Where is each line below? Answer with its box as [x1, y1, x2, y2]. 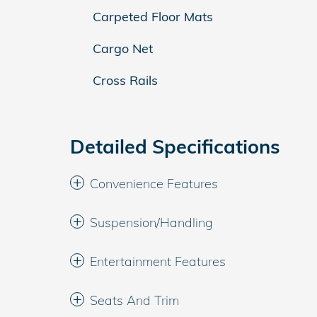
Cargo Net [93, 40, 153, 57]
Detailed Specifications [70, 134, 280, 158]
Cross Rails [93, 71, 158, 88]
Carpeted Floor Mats [93, 8, 213, 25]
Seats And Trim [90, 292, 179, 309]
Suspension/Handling [90, 214, 213, 231]
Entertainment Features [90, 253, 226, 270]
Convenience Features [90, 175, 218, 192]
